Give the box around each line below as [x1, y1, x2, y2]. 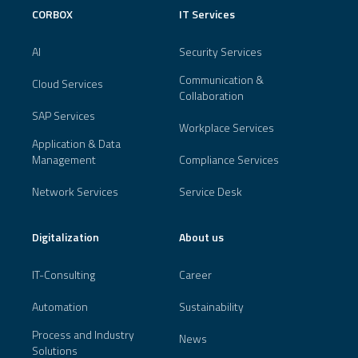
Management [32, 150, 96, 168]
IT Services [179, 5, 235, 22]
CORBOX [32, 5, 73, 22]
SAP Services [32, 106, 95, 124]
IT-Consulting [32, 265, 95, 283]
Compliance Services [179, 150, 279, 168]
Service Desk [179, 182, 242, 200]
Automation [32, 297, 88, 315]
